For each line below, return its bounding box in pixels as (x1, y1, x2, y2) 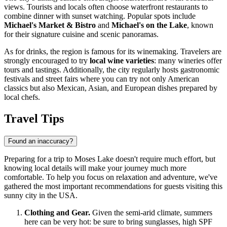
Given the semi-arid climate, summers (90, 208, 212, 217)
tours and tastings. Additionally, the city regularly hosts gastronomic (4, 65, 219, 74)
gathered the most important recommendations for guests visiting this (4, 182, 222, 191)
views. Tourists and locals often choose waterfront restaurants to (4, 3, 208, 12)
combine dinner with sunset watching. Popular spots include (4, 12, 196, 21)
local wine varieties (90, 56, 154, 65)
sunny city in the (4, 191, 59, 200)
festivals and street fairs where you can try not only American (4, 74, 199, 84)
